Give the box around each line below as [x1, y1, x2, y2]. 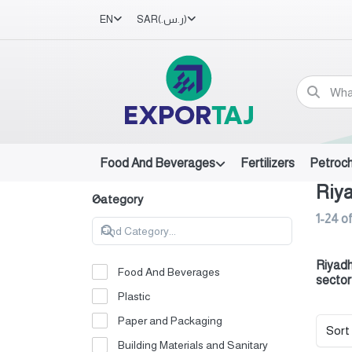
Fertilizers [240, 156, 295, 170]
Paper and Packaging [118, 314, 223, 328]
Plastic [118, 290, 151, 303]
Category [92, 192, 143, 207]
